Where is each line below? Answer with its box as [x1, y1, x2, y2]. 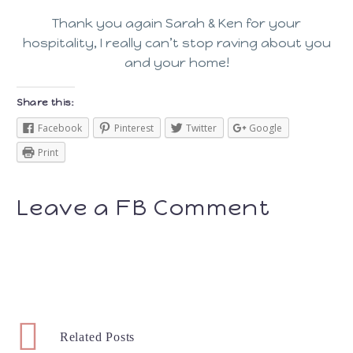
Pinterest [114, 121, 154, 135]
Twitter [186, 121, 217, 135]
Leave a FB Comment [17, 194, 271, 221]
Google [249, 121, 282, 135]
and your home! [124, 55, 229, 71]
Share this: [17, 96, 75, 108]
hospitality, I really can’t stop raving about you [22, 35, 331, 51]
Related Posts [59, 330, 136, 344]
